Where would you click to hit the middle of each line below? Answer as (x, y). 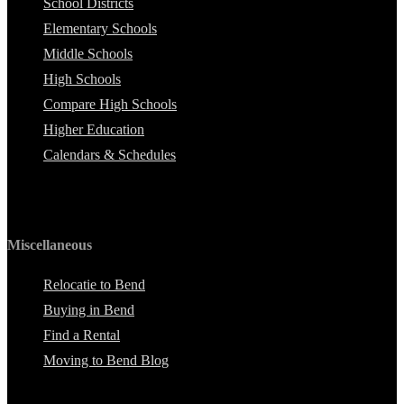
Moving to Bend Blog (106, 361)
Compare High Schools (110, 104)
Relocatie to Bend (94, 285)
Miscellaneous (50, 244)
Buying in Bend (89, 310)
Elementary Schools (100, 28)
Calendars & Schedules (110, 154)
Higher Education (94, 129)
